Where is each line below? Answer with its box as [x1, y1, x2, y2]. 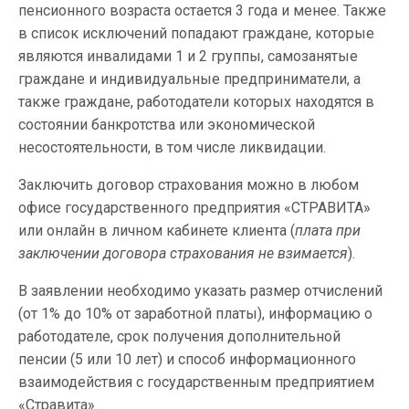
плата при [295, 222, 361, 239]
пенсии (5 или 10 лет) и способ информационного [18, 351, 356, 368]
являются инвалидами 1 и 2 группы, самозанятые [18, 47, 358, 65]
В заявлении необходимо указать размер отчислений [18, 282, 383, 299]
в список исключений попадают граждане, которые [18, 25, 374, 42]
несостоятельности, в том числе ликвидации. [18, 139, 326, 156]
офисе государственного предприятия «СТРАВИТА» [18, 199, 371, 216]
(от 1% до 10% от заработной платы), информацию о [18, 305, 372, 322]
